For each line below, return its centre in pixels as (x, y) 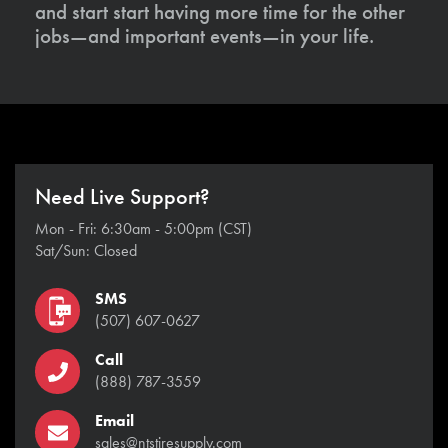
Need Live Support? (122, 197)
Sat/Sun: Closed (86, 251)
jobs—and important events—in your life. (204, 36)
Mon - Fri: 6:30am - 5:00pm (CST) (143, 229)
